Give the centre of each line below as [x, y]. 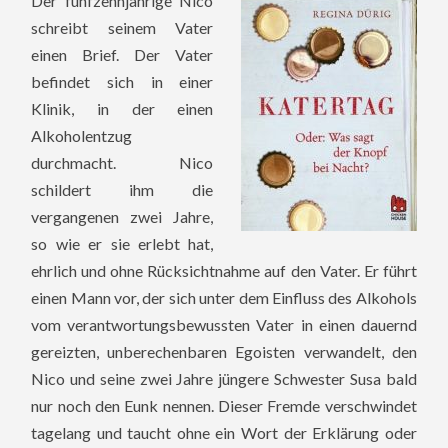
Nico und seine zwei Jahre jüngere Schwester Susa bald [224, 378]
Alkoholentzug [82, 135]
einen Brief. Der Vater [122, 54]
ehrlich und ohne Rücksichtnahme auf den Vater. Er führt [224, 270]
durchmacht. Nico [122, 162]
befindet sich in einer [122, 81]
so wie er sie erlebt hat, [122, 243]
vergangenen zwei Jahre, [122, 216]
